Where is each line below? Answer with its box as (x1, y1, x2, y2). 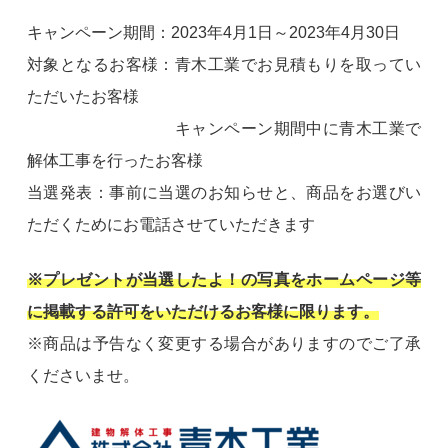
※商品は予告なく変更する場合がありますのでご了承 (26, 334, 422, 352)
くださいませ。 (26, 366, 139, 384)
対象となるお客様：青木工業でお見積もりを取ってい (26, 56, 422, 74)
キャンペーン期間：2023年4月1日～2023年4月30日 (26, 24, 400, 42)
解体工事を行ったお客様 (26, 152, 203, 170)
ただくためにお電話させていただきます (26, 216, 315, 234)
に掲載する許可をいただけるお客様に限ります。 (26, 302, 379, 320)
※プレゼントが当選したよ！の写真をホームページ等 (26, 270, 422, 288)
